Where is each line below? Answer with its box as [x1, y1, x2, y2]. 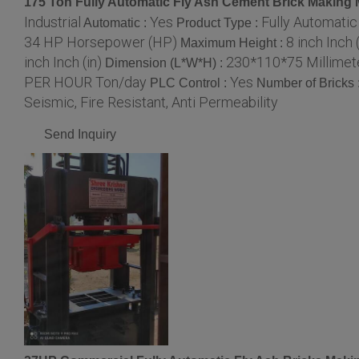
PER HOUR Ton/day [24, 73, 147, 91]
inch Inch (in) [24, 53, 102, 71]
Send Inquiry [44, 127, 116, 141]
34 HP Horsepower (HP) [24, 33, 177, 50]
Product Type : [176, 15, 261, 30]
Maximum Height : [180, 35, 286, 50]
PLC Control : [150, 75, 230, 90]
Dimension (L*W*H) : [105, 55, 226, 70]
